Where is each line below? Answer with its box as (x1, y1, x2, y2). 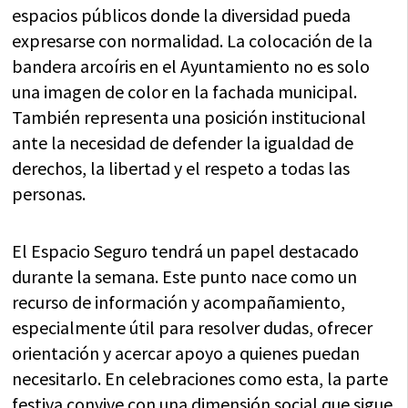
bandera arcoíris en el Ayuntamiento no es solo (12, 55, 371, 77)
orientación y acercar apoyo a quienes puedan (12, 342, 361, 364)
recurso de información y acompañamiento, (12, 291, 346, 313)
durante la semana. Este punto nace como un (12, 265, 358, 288)
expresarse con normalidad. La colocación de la (12, 29, 373, 52)
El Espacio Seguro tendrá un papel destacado (12, 240, 360, 262)
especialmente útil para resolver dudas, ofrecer (12, 316, 373, 339)
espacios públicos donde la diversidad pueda (12, 4, 352, 26)
